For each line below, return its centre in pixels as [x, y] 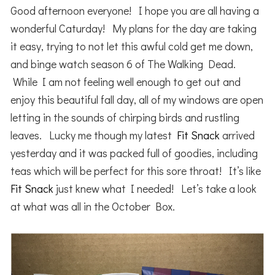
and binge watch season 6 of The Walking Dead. [123, 64]
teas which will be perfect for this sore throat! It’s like [136, 171]
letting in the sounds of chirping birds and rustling [125, 118]
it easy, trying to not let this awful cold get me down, [132, 46]
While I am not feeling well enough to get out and [126, 82]
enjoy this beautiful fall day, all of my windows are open [137, 100]
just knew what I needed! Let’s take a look [155, 189]
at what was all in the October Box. [93, 207]
